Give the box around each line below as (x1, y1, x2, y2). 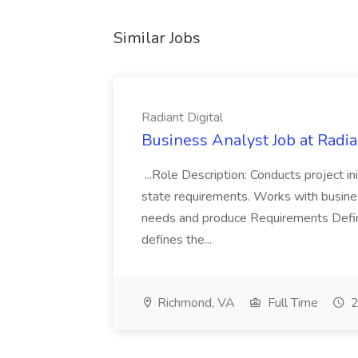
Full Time (265, 294, 318, 312)
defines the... (141, 231, 215, 249)
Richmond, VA (154, 294, 235, 312)
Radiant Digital (141, 109, 223, 126)
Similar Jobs (113, 27, 201, 49)
